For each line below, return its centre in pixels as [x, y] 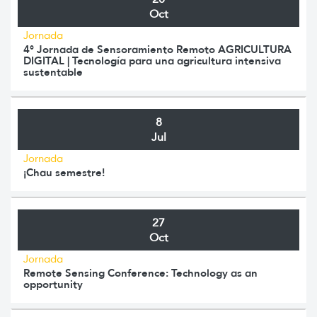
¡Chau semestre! [64, 172]
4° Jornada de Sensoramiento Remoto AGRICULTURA [157, 49]
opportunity [53, 284]
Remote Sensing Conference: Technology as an [140, 272]
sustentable [53, 71]
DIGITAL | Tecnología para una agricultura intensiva [152, 60]
